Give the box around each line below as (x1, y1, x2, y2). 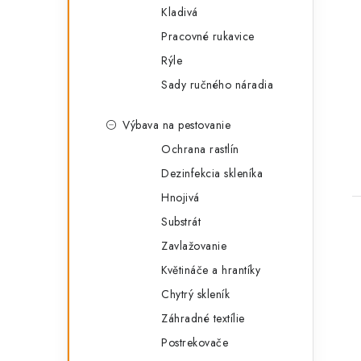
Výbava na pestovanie (122, 117, 230, 133)
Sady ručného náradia (161, 77, 273, 93)
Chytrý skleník (161, 286, 230, 302)
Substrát (161, 214, 201, 230)
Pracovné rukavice (161, 28, 255, 44)
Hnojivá (161, 189, 200, 205)
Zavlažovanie (161, 238, 226, 254)
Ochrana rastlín (161, 141, 239, 157)
